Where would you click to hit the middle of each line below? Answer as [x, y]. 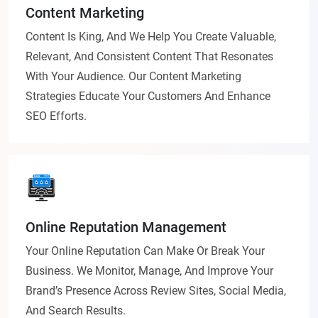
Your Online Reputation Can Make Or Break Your [145, 251]
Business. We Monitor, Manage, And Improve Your [149, 271]
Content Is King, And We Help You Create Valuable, [151, 37]
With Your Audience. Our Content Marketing [133, 77]
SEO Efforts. [56, 116]
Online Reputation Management [126, 227]
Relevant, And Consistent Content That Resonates [149, 57]
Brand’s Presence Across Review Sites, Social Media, [156, 291]
